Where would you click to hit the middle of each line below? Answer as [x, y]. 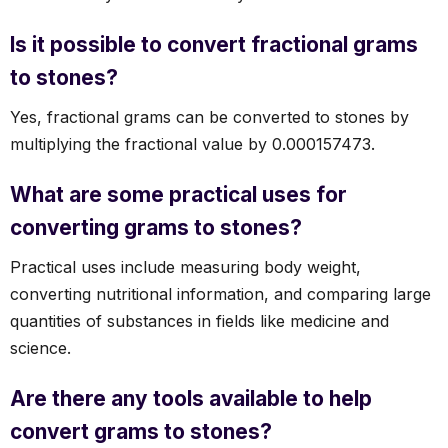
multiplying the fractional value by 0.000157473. [192, 143]
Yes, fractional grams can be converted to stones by [209, 116]
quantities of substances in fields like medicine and [199, 320]
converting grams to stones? [156, 227]
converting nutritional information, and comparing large [220, 293]
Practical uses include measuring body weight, [185, 266]
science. [40, 347]
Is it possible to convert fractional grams [214, 44]
